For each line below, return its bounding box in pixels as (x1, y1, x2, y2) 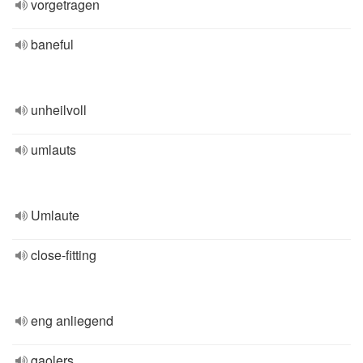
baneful (31, 35, 74, 53)
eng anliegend (31, 311, 113, 330)
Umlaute (31, 206, 79, 224)
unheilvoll (31, 100, 87, 119)
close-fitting (31, 246, 96, 264)
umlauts (31, 140, 76, 159)
